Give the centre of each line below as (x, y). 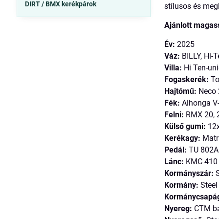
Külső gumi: (185, 126)
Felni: (174, 115)
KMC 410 (201, 162)
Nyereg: (178, 208)
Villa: (173, 68)
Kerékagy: (183, 138)
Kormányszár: (189, 173)
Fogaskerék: (187, 79)
